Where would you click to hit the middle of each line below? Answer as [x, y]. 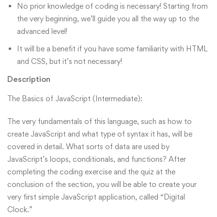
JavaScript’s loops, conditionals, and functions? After [97, 159]
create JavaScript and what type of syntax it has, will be [100, 134]
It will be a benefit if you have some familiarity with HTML [112, 49]
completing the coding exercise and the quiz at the [91, 172]
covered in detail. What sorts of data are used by [88, 147]
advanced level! [42, 31]
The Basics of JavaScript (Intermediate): [75, 99]
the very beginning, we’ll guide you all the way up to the [108, 19]
